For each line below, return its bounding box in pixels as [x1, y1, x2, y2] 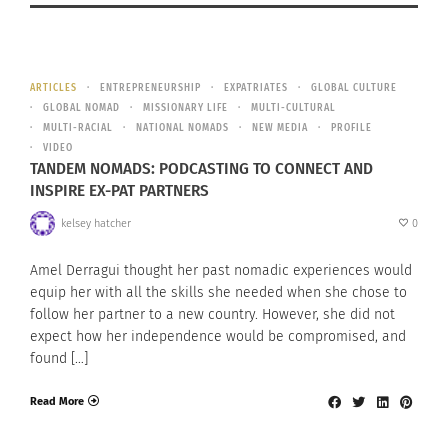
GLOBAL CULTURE [311, 82, 397, 95]
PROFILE [331, 122, 372, 135]
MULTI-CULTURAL [251, 102, 336, 115]
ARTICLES [30, 82, 77, 95]
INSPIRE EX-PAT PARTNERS [30, 180, 209, 202]
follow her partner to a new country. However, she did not [30, 306, 395, 324]
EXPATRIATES [224, 82, 288, 95]
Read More [30, 394, 84, 408]
